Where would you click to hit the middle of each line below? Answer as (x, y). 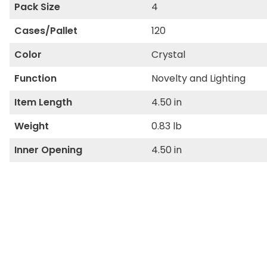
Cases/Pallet (46, 31)
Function (35, 78)
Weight (32, 126)
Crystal (168, 55)
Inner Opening (48, 150)
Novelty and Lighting (198, 78)
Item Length (43, 102)
